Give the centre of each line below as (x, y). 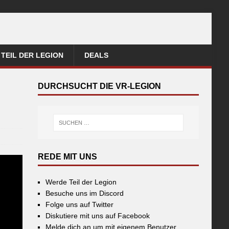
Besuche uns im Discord (85, 193)
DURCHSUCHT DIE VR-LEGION (100, 86)
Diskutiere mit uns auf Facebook (98, 216)
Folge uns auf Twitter (80, 205)
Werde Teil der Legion (81, 182)
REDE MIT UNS (68, 157)
